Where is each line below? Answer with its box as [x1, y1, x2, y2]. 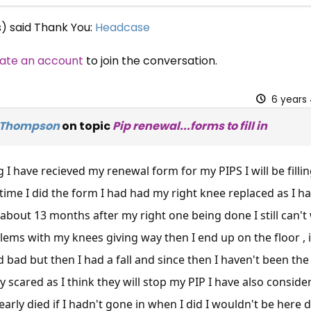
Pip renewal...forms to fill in [112, 117, 267, 134]
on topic [59, 117, 112, 134]
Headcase [94, 19, 150, 35]
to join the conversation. [83, 52, 217, 69]
